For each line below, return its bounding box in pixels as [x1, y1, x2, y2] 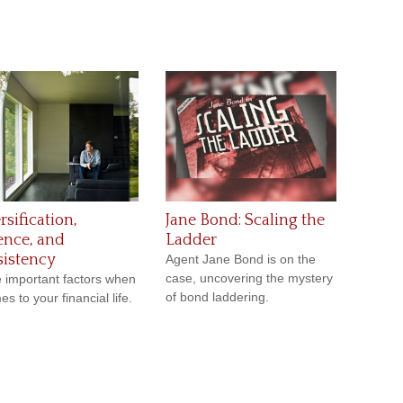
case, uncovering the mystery [166, 271, 333, 286]
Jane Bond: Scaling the [166, 211, 325, 230]
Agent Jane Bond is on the [166, 252, 316, 267]
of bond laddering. [166, 290, 269, 305]
